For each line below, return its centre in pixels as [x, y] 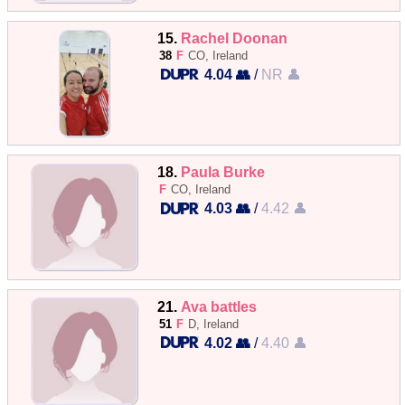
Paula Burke [223, 172]
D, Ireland [214, 324]
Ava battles [219, 306]
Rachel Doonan [235, 38]
